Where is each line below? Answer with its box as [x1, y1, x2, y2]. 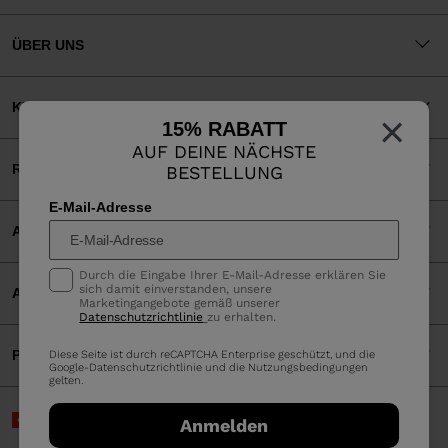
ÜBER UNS [12, 37, 84, 54]
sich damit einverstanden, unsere [79, 282, 273, 297]
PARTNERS [12, 347, 87, 364]
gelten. [49, 374, 84, 388]
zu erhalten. [207, 310, 277, 325]
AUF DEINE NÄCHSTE [132, 141, 316, 163]
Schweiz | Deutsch [41, 413, 142, 428]
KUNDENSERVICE [12, 99, 131, 116]
